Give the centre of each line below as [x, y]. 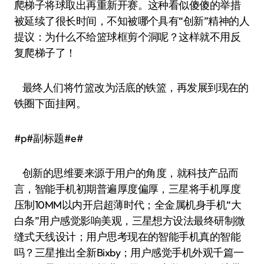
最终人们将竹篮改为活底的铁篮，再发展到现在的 [131, 88]
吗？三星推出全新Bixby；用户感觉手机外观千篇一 [129, 253]
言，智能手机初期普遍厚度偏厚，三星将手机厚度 [128, 189]
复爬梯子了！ [45, 53]
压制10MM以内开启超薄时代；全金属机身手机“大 [128, 205]
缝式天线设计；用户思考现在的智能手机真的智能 [128, 237]
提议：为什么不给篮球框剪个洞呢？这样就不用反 [128, 37]
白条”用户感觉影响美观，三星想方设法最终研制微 [130, 221]
